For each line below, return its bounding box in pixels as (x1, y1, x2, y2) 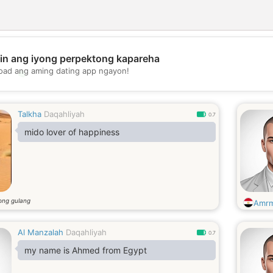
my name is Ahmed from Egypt (24, 245, 147, 255)
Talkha (18, 109, 41, 119)
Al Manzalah (18, 227, 63, 237)
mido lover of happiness (24, 127, 119, 137)
